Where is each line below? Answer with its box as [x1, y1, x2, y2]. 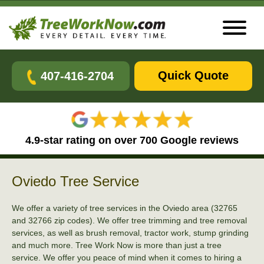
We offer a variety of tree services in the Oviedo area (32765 [12, 203, 237, 213]
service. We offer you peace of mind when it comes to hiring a [12, 252, 242, 262]
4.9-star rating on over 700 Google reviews [25, 134, 239, 146]
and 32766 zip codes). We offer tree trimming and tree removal [12, 215, 247, 225]
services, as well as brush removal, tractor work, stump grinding [12, 227, 249, 237]
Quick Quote [158, 69, 229, 82]
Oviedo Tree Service [12, 173, 139, 189]
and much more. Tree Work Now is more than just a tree [12, 240, 222, 250]
